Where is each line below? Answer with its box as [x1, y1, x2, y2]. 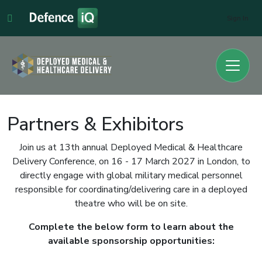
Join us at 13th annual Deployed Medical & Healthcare [19, 141, 243, 154]
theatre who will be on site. [74, 197, 188, 210]
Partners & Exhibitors [7, 112, 184, 137]
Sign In [227, 13, 249, 23]
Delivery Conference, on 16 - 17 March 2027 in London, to [12, 155, 250, 168]
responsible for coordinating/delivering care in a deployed [15, 183, 247, 196]
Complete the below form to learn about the [28, 220, 234, 233]
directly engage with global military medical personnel [19, 169, 243, 182]
